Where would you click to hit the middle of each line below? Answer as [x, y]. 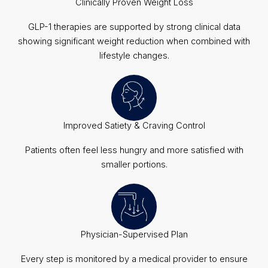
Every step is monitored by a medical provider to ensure [134, 259]
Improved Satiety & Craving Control [134, 126]
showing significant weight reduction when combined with [134, 42]
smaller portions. [134, 165]
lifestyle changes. [134, 56]
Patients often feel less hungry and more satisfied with [134, 150]
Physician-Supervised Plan [134, 235]
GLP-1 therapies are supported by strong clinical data [134, 27]
